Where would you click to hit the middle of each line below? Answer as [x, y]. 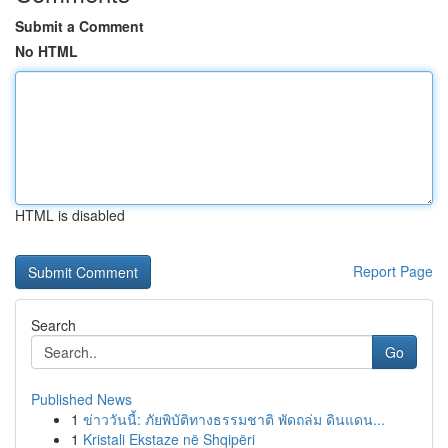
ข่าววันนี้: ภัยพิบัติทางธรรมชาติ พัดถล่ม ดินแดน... [234, 419]
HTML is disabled [70, 215]
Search [53, 325]
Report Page [393, 271]
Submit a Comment [79, 26]
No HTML [46, 51]
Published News [81, 399]
